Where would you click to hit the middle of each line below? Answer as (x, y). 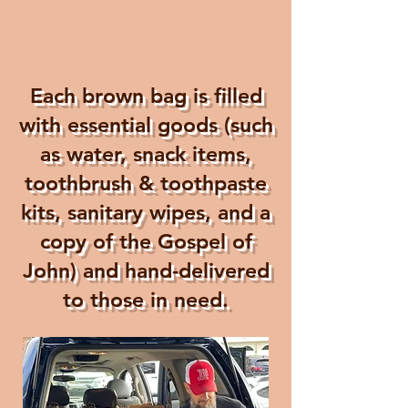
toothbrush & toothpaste (146, 183)
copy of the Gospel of (146, 241)
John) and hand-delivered (146, 270)
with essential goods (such (146, 125)
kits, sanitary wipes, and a (146, 212)
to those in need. (146, 300)
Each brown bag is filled (146, 96)
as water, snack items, (146, 154)
